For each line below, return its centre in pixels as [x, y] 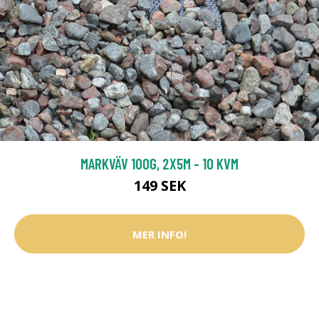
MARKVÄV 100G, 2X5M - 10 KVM [159, 164]
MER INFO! [159, 234]
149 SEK [159, 186]
